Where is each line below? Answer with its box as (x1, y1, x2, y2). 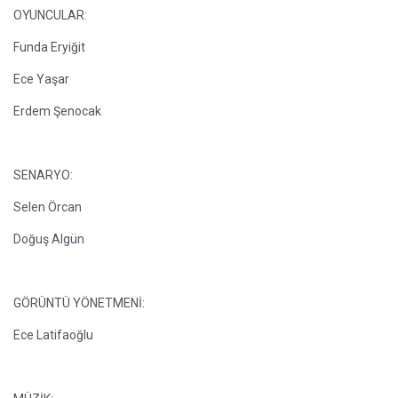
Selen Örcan (13, 200, 82, 214)
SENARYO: (13, 168, 73, 182)
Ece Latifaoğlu (13, 328, 93, 342)
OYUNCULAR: (13, 8, 87, 22)
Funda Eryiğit (13, 40, 85, 54)
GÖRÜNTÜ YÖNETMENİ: (13, 296, 145, 310)
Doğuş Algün (13, 232, 84, 246)
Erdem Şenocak (13, 104, 101, 118)
